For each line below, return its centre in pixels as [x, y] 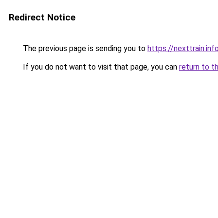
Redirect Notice [42, 17]
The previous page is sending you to [84, 48]
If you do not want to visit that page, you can [100, 67]
